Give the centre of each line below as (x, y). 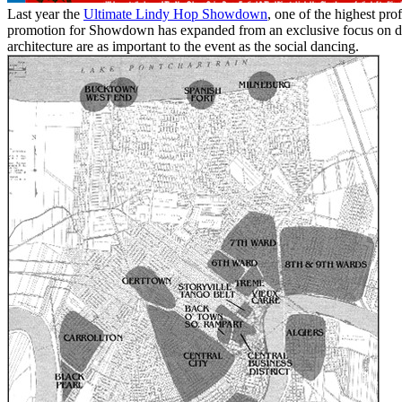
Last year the (45, 14)
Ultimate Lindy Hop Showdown (175, 14)
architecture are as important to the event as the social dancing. (183, 47)
